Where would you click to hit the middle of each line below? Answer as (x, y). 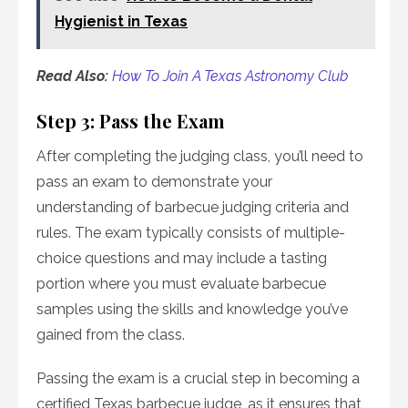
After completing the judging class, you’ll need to (200, 157)
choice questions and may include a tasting (182, 259)
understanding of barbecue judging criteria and (193, 208)
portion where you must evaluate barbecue (181, 284)
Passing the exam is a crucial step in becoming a (198, 379)
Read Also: (74, 76)
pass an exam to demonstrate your (154, 182)
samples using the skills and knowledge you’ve (192, 310)
